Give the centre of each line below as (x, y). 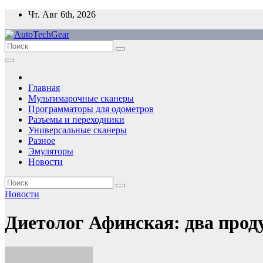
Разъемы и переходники (76, 119)
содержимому (32, 35)
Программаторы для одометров (91, 109)
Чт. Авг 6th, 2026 (62, 14)
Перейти (21, 14)
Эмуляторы (51, 151)
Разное (42, 141)
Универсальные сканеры (77, 130)
